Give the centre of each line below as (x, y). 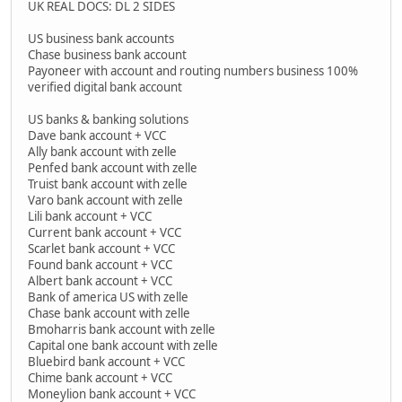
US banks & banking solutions (108, 119)
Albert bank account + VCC (100, 280)
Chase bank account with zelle (109, 313)
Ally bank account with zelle (102, 151)
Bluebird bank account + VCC (106, 361)
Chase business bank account (107, 54)
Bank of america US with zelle (108, 297)
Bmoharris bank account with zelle (122, 329)
